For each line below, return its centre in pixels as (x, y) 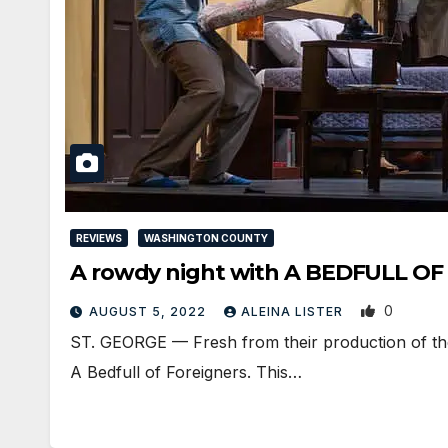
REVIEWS (99, 238)
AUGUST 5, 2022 (149, 312)
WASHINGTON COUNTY (206, 238)
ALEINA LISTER (294, 312)
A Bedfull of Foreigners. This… (186, 372)
